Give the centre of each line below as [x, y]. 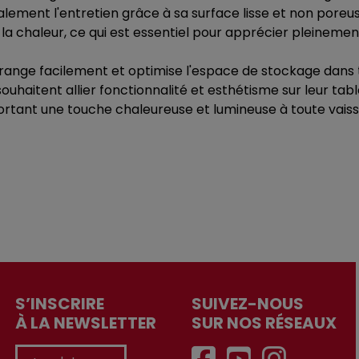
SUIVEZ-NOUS [248, 304]
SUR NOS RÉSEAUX [264, 323]
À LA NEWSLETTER [86, 323]
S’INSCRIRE [60, 304]
